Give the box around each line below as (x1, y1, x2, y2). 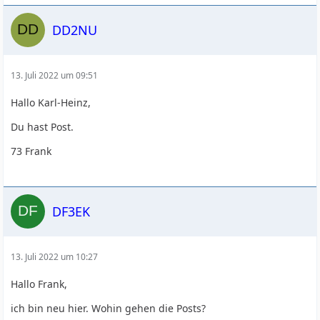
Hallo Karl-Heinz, (11, 96, 91, 109)
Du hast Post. (11, 120, 74, 134)
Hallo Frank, (11, 277, 68, 291)
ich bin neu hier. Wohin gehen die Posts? (11, 301, 206, 315)
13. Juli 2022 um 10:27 (11, 251, 99, 263)
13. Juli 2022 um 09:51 (11, 69, 99, 81)
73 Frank (11, 144, 52, 158)
